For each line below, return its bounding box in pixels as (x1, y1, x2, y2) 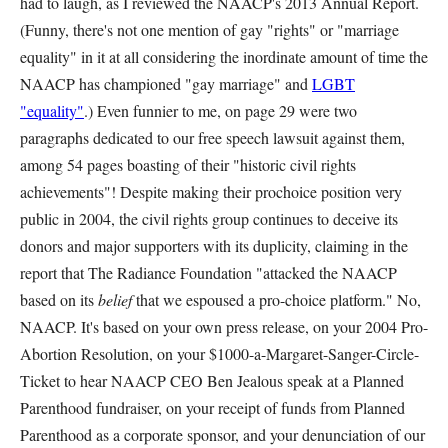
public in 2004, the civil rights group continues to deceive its (20, 208, 398, 229)
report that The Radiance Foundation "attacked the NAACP (20, 262, 397, 283)
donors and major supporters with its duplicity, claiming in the (20, 235, 408, 256)
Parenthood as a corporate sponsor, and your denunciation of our (20, 424, 425, 445)
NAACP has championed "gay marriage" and (20, 73, 312, 94)
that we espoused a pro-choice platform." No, (132, 289, 421, 310)
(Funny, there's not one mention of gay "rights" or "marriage (20, 19, 399, 40)
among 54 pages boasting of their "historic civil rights (20, 154, 356, 175)
